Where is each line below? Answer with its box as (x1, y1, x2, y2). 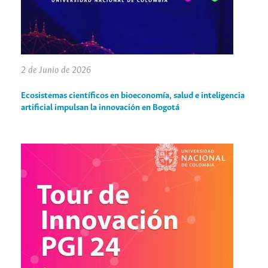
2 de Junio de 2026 (21, 65, 91, 75)
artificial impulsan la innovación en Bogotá (21, 102, 179, 112)
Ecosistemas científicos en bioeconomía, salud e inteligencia (21, 90, 245, 100)
